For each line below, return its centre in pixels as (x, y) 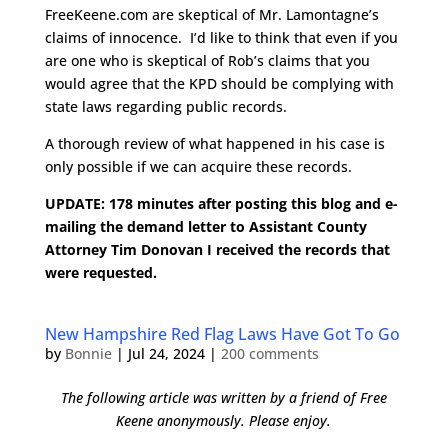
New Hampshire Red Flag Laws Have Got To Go (222, 334)
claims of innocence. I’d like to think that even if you (221, 37)
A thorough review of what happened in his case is (214, 143)
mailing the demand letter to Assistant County (205, 226)
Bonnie (88, 353)
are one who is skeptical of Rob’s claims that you (207, 60)
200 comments (269, 353)
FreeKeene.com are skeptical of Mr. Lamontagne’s (211, 14)
